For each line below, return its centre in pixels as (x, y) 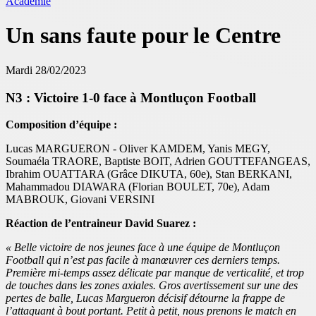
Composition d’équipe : (61, 125)
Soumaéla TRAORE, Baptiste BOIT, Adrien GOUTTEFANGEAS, (158, 162)
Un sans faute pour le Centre (143, 36)
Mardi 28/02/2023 (46, 70)
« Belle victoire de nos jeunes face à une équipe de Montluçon (143, 248)
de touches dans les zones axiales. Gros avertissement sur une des (152, 286)
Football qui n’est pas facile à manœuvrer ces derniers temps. (143, 260)
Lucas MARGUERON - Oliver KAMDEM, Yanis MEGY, (138, 149)
